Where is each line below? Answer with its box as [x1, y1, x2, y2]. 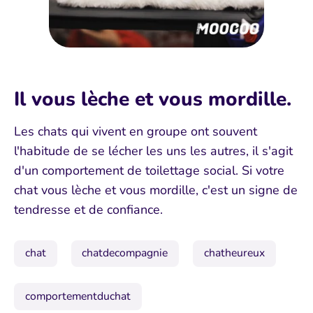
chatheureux [203, 245, 265, 261]
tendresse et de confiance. [14, 201, 163, 218]
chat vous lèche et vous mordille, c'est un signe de [14, 181, 298, 198]
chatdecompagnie [82, 245, 168, 261]
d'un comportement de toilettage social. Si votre [14, 161, 284, 179]
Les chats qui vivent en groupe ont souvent [14, 122, 257, 140]
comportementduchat [24, 289, 131, 305]
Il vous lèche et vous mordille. [14, 85, 291, 112]
